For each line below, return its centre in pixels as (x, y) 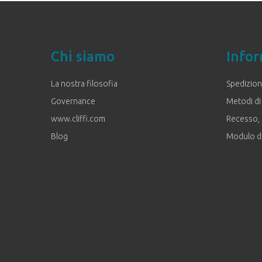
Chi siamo (83, 57)
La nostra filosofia (84, 84)
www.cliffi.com (78, 119)
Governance (73, 101)
